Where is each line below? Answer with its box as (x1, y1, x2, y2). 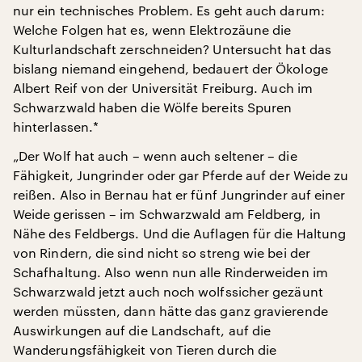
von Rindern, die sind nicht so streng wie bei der (13, 245, 310, 261)
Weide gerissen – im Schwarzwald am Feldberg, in (13, 206, 321, 222)
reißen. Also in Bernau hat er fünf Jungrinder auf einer (13, 187, 346, 203)
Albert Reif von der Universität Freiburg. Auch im (13, 80, 313, 96)
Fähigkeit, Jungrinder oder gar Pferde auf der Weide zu (13, 167, 349, 183)
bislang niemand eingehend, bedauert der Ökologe (13, 61, 328, 77)
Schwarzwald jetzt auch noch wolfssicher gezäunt (13, 284, 323, 300)
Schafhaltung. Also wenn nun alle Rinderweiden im (13, 264, 328, 280)
